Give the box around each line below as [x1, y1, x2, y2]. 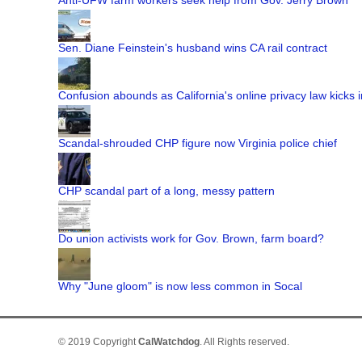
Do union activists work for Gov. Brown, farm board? [58, 232, 324, 245]
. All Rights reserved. [200, 336, 289, 347]
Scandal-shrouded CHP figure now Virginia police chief [58, 137, 337, 149]
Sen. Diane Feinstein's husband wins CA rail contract [58, 41, 327, 54]
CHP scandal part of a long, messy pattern [58, 184, 275, 197]
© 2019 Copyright [58, 336, 138, 347]
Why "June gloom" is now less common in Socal [58, 280, 302, 293]
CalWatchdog [138, 336, 200, 347]
